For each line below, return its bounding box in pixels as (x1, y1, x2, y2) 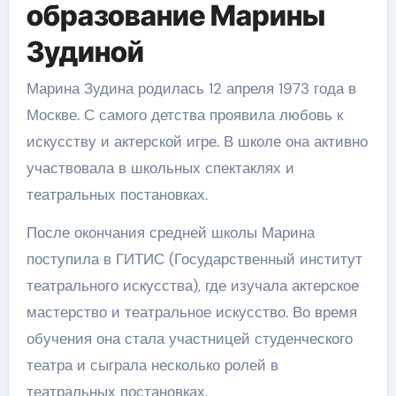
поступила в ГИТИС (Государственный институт (26, 249, 362, 269)
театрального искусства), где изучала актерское (26, 276, 359, 295)
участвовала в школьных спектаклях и (26, 158, 294, 178)
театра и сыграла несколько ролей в (26, 355, 278, 375)
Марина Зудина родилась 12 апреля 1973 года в (26, 79, 356, 98)
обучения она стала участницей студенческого (26, 329, 353, 348)
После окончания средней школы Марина (26, 223, 315, 242)
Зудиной (26, 34, 144, 69)
